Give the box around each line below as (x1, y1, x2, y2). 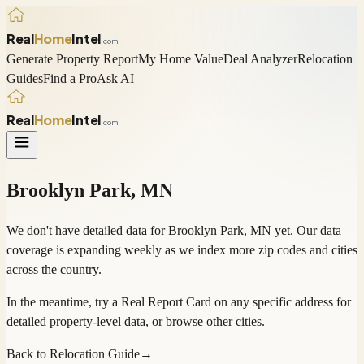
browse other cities (166, 314, 262, 329)
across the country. (6, 262, 102, 277)
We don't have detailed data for (6, 223, 168, 238)
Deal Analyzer (223, 51, 297, 66)
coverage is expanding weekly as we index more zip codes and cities (6, 243, 357, 258)
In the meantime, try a (6, 295, 118, 310)
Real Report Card (121, 295, 211, 310)
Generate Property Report (6, 51, 138, 66)
